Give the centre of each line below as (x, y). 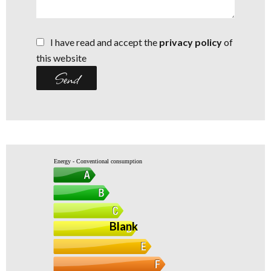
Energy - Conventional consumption (98, 162)
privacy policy (191, 42)
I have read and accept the (105, 42)
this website (61, 58)
